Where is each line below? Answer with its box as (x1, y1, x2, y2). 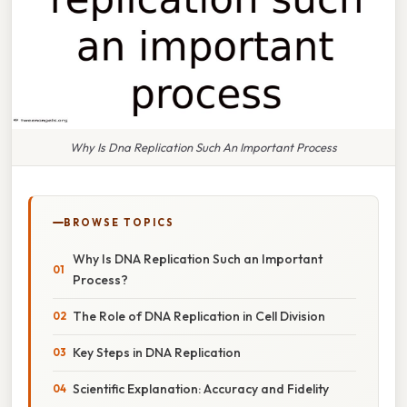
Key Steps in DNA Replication (73, 343, 241, 361)
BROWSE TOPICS (64, 215, 174, 229)
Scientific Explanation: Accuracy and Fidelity (73, 380, 329, 397)
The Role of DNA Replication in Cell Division (73, 307, 325, 324)
